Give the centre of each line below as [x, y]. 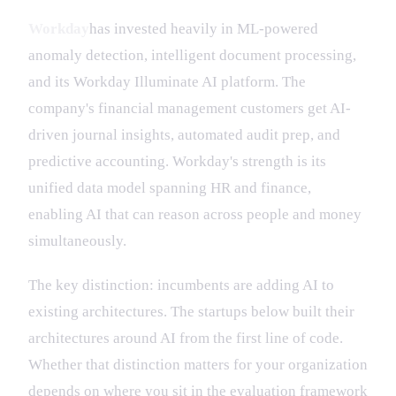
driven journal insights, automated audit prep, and [184, 134]
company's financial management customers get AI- [190, 108]
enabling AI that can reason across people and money [195, 214]
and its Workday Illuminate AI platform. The [167, 81]
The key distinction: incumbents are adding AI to [181, 285]
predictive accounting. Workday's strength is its [177, 161]
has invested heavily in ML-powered [204, 28]
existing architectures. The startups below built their [191, 311]
